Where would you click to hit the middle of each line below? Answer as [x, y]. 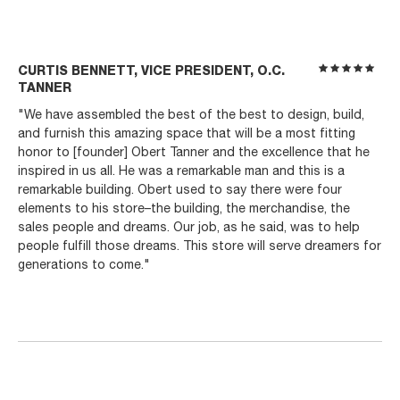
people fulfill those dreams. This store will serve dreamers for [200, 247]
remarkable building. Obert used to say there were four [180, 191]
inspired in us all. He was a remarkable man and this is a [181, 172]
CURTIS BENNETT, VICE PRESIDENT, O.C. [151, 72]
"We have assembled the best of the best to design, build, [191, 116]
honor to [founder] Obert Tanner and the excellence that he [194, 154]
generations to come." [84, 266]
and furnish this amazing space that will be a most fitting [187, 135]
